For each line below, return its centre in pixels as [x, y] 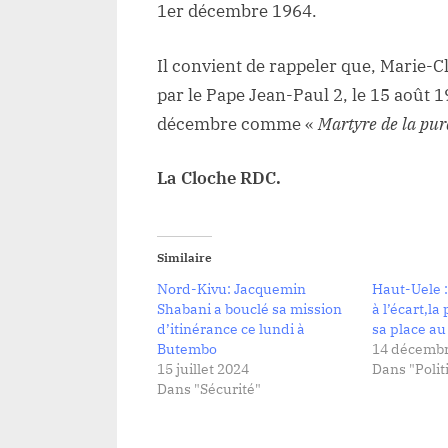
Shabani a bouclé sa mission [249, 308]
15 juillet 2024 [203, 368]
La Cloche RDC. [219, 178]
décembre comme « [237, 123]
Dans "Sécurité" [209, 388]
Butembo [187, 348]
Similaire [184, 257]
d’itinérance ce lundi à [231, 328]
